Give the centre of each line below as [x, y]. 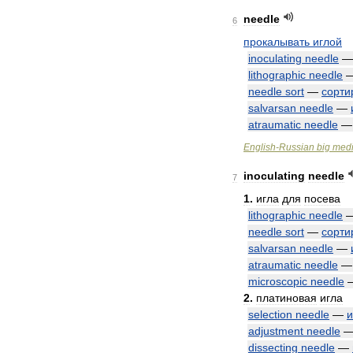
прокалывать [277, 42]
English [260, 147]
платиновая [286, 298]
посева [322, 199]
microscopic [278, 281]
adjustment [276, 331]
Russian [297, 147]
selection [270, 314]
